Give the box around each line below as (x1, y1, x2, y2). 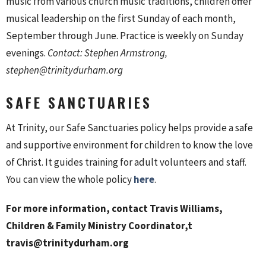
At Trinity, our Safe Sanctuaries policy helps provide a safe (6, 121, 253, 134)
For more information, (6, 201, 110, 215)
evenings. (6, 46, 46, 60)
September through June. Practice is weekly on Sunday (6, 29, 243, 43)
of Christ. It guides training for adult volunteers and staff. (6, 155, 246, 169)
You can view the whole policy (6, 172, 132, 186)
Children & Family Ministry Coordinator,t (6, 218, 192, 232)
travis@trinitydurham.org (6, 236, 129, 249)
